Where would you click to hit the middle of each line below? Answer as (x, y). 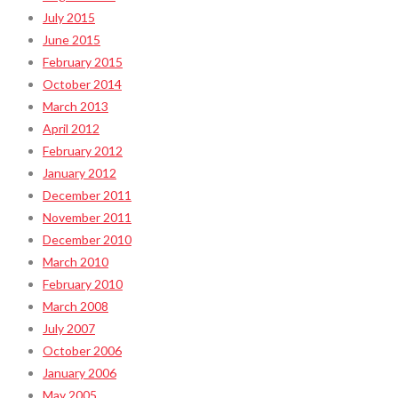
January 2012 (80, 172)
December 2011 (87, 195)
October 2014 (82, 84)
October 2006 (82, 350)
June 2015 (72, 39)
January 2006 (80, 372)
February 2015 (83, 61)
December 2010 (87, 239)
